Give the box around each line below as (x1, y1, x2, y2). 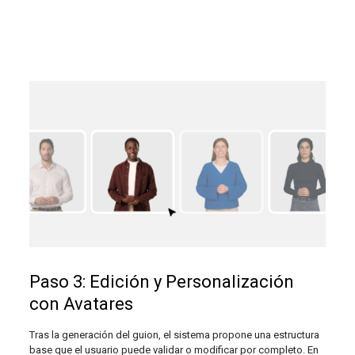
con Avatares (29, 294, 133, 315)
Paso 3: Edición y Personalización (29, 272, 294, 292)
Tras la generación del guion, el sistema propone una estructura (29, 329, 319, 342)
